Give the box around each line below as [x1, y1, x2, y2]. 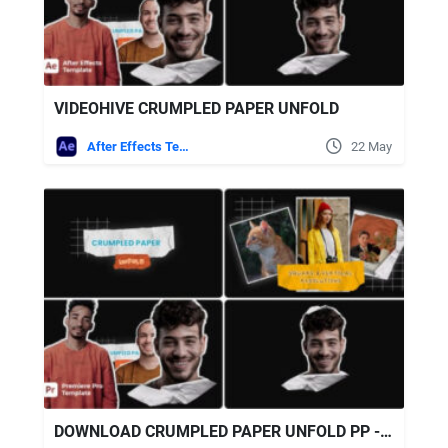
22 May [351, 138, 392, 154]
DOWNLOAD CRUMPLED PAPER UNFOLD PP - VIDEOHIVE [380, 422, 392, 442]
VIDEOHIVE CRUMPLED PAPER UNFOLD [54, 98, 339, 118]
